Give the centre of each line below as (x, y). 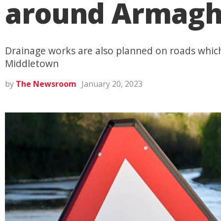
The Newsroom (46, 84)
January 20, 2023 (112, 84)
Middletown (32, 63)
